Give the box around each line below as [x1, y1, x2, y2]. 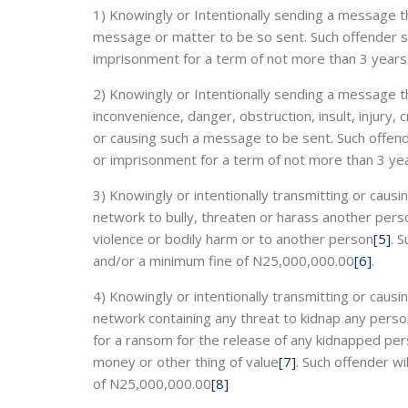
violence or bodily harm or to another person [93, 229, 373, 248]
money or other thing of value [93, 352, 279, 371]
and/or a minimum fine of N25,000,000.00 [93, 251, 354, 270]
